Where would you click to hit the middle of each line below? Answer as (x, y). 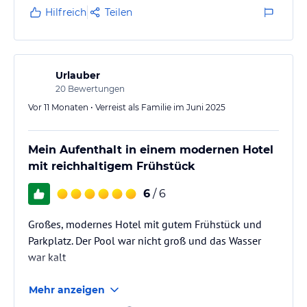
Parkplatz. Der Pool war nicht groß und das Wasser (145, 240)
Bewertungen (95, 88)
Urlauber (78, 75)
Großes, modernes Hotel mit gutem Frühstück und (145, 224)
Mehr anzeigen (67, 290)
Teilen (119, 12)
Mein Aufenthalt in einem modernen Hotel (151, 149)
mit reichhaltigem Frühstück (112, 166)
